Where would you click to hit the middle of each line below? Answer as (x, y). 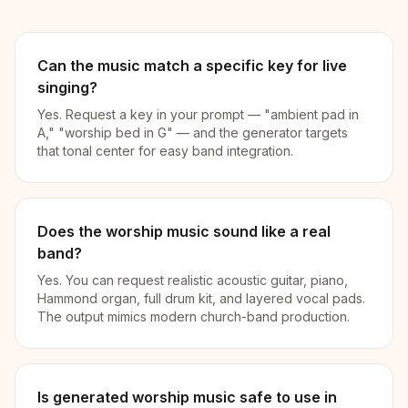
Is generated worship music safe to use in (187, 397)
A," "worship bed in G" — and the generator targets (193, 133)
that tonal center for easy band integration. (165, 151)
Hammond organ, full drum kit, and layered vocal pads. (201, 298)
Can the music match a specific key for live (192, 66)
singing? (67, 87)
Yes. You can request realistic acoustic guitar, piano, (193, 280)
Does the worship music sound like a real (184, 231)
